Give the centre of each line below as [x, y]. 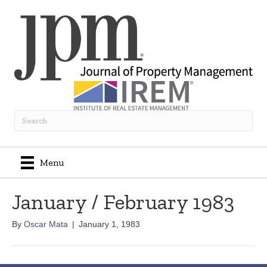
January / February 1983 [123, 202]
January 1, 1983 [109, 224]
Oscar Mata [46, 224]
